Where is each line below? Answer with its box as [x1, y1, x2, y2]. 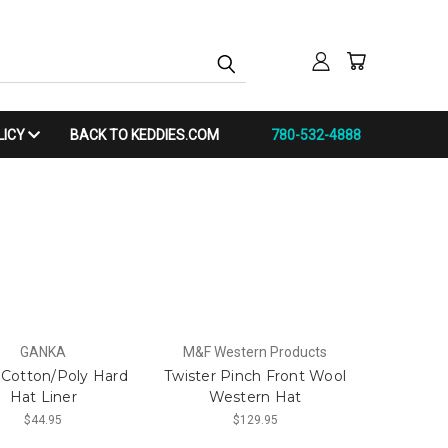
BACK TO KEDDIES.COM [70, 127, 220, 143]
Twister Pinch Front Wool [164, 367, 347, 386]
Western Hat [208, 388, 302, 407]
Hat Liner [9, 388, 77, 407]
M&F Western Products [183, 344, 328, 361]
